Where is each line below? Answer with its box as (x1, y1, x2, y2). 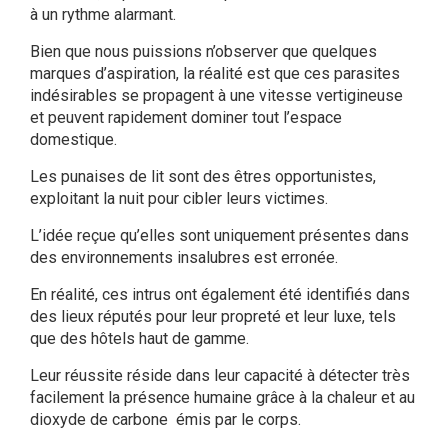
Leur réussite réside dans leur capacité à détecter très (30, 366, 410, 386)
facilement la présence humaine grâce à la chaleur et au (30, 388, 415, 408)
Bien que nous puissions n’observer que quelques (30, 42, 377, 62)
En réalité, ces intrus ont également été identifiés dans (30, 285, 410, 305)
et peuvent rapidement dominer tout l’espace (30, 108, 342, 128)
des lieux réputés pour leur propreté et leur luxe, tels (30, 307, 396, 327)
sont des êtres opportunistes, (164, 167, 376, 187)
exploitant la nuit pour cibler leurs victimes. (30, 189, 328, 209)
